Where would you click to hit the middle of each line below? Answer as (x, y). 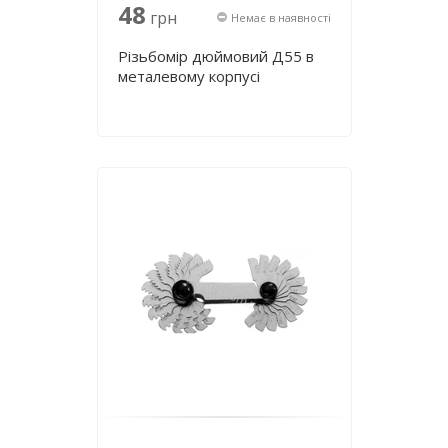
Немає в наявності (280, 17)
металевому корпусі (188, 76)
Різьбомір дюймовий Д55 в (215, 56)
